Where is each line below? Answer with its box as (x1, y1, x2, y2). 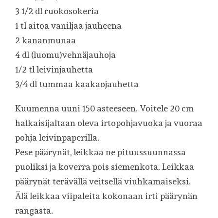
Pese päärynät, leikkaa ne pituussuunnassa (15, 147, 186, 158)
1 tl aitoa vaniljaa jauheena (15, 20, 122, 31)
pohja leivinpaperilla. (15, 132, 100, 143)
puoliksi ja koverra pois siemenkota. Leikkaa (15, 162, 195, 172)
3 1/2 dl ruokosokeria (15, 6, 99, 17)
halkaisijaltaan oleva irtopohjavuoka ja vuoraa (15, 118, 203, 128)
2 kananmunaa (15, 35, 76, 46)
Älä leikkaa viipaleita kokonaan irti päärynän (15, 191, 198, 201)
